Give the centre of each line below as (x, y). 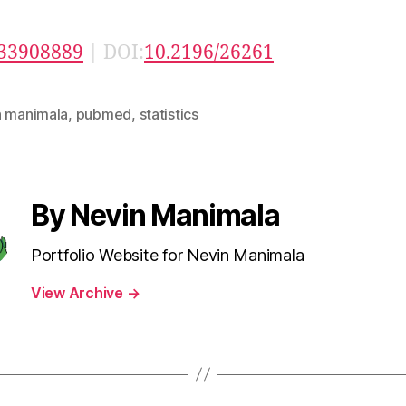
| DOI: (114, 53)
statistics (169, 114)
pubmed (104, 114)
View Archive (79, 292)
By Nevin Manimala (155, 215)
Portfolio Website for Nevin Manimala (168, 255)
